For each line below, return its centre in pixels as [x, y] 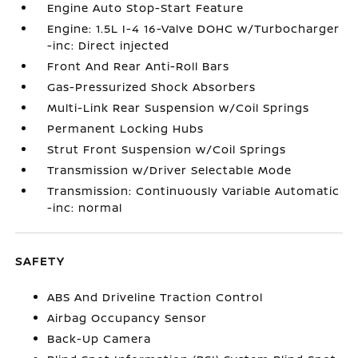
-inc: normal [85, 207]
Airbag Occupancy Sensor [127, 317]
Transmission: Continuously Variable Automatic [194, 190]
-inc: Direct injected [109, 45]
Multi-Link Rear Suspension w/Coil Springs [179, 107]
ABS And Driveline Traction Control [155, 296]
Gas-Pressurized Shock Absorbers [152, 86]
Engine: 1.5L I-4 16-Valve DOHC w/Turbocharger [194, 28]
